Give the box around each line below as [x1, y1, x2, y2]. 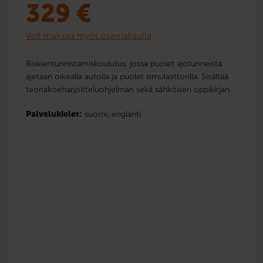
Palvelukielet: [25, 109, 82, 119]
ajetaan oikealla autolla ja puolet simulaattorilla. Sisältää [25, 71, 228, 82]
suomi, [84, 109, 109, 119]
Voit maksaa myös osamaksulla [25, 30, 151, 41]
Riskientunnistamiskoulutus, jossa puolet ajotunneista [25, 58, 222, 69]
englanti [111, 109, 141, 119]
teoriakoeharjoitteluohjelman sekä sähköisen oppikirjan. [25, 84, 231, 95]
